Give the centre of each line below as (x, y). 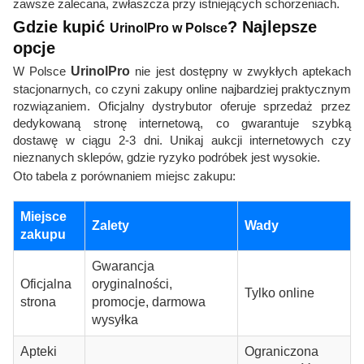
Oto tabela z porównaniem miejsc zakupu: (124, 176)
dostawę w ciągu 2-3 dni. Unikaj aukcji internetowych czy (182, 141)
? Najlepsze (272, 27)
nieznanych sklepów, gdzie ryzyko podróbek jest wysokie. (167, 158)
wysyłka (115, 320)
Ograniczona (282, 352)
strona (38, 302)
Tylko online (279, 293)
